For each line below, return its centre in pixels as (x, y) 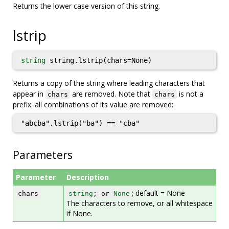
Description (88, 177)
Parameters (43, 155)
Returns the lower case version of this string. (86, 6)
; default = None (158, 193)
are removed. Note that (111, 94)
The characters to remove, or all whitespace (140, 203)
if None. (79, 213)
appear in (29, 94)
